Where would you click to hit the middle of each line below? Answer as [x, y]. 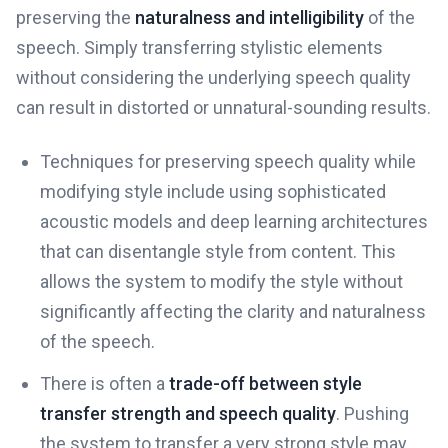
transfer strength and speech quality [188, 413]
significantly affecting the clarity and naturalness [233, 311]
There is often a [104, 383]
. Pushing [372, 413]
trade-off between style [265, 383]
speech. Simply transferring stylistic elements [199, 47]
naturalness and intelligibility [249, 17]
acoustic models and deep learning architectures [234, 221]
